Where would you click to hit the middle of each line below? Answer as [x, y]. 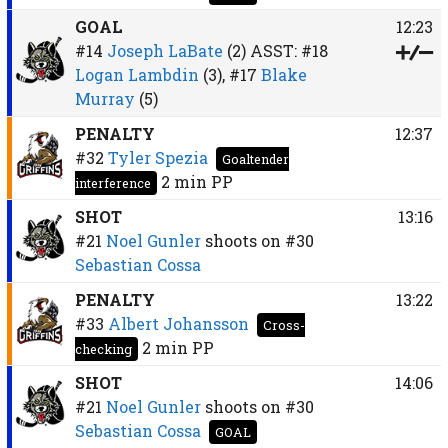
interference [112, 182]
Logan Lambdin [136, 74]
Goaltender [255, 158]
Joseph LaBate [164, 50]
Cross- [283, 324]
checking [103, 348]
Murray [104, 98]
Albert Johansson [178, 323]
